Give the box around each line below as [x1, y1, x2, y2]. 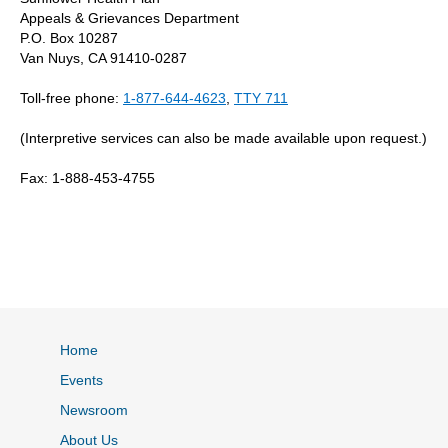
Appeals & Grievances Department [20, 9, 239, 26]
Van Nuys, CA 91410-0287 [20, 49, 187, 66]
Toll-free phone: [20, 89, 123, 106]
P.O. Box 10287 [20, 29, 118, 46]
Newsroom [60, 401, 128, 418]
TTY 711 [234, 89, 288, 106]
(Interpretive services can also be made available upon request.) [20, 129, 427, 146]
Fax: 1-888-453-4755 [20, 169, 155, 186]
